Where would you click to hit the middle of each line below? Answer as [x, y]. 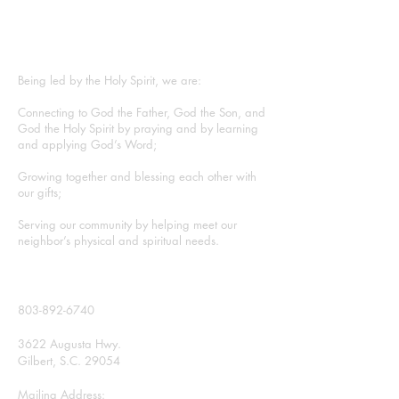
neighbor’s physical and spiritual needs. [118, 240]
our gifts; [41, 192]
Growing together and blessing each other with [137, 176]
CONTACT [54, 289]
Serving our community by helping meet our [127, 224]
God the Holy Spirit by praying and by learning [138, 128]
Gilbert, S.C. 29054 [69, 361]
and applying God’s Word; [87, 144]
